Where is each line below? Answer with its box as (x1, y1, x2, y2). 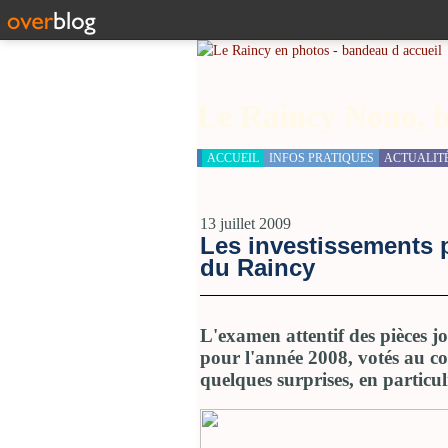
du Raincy (200, 254, 315, 281)
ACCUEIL (207, 150, 259, 165)
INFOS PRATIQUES (269, 150, 374, 165)
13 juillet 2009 (200, 215, 291, 232)
